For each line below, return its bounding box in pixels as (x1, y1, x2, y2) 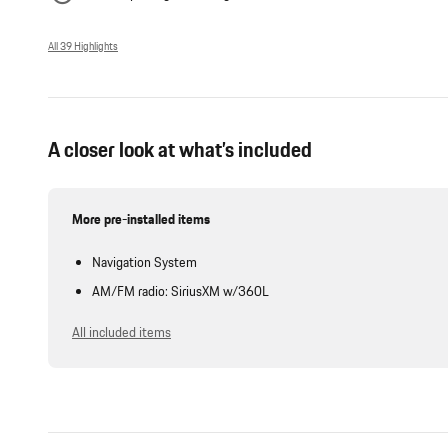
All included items (72, 323, 171, 344)
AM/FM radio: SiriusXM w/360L (92, 282, 269, 303)
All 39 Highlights (48, 39, 118, 56)
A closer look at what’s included (48, 135, 312, 167)
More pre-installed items (72, 210, 210, 231)
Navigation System (92, 253, 197, 274)
